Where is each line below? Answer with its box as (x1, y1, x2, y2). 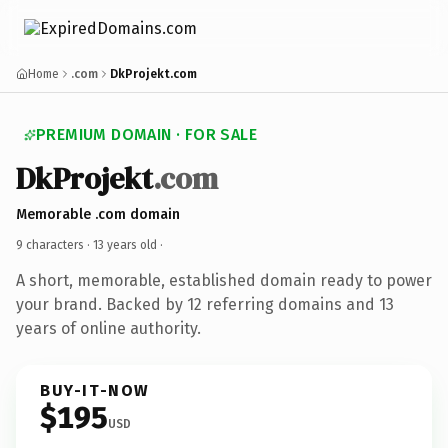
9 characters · (16, 237, 93, 252)
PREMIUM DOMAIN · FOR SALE (36, 125, 257, 144)
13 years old (93, 237, 157, 252)
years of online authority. (16, 318, 201, 338)
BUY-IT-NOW (40, 380, 150, 400)
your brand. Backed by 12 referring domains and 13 (16, 294, 394, 314)
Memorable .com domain (16, 205, 180, 223)
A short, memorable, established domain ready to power (16, 270, 432, 290)
